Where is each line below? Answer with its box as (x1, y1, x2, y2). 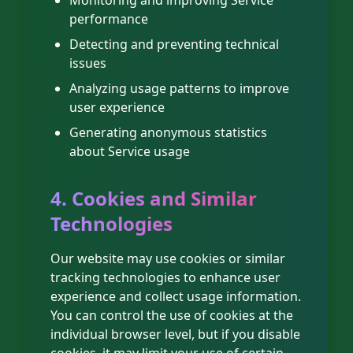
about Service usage (69, 143, 190, 160)
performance (69, 10, 148, 28)
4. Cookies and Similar (50, 185, 257, 211)
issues (69, 54, 106, 72)
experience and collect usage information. (50, 288, 301, 305)
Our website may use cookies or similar (50, 250, 285, 267)
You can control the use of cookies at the (50, 307, 293, 324)
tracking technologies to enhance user (50, 269, 281, 286)
